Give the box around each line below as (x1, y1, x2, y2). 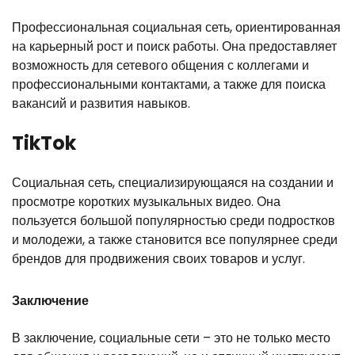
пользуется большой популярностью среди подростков (12, 212, 335, 231)
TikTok (12, 130, 76, 157)
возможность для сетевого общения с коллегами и (12, 56, 309, 75)
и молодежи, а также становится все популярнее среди (12, 231, 338, 250)
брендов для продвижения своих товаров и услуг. (12, 250, 305, 269)
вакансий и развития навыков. (12, 94, 190, 113)
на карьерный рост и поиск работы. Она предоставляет (12, 37, 337, 56)
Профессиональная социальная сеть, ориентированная (12, 18, 341, 37)
